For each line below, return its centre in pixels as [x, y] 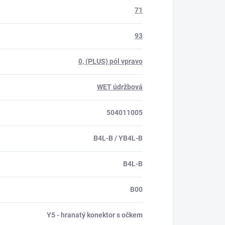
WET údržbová [120, 87]
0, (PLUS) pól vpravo [110, 62]
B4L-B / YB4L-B [118, 138]
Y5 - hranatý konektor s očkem [95, 215]
